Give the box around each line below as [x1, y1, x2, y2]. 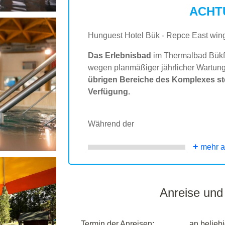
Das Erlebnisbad [88, 51, 151, 60]
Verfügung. [88, 87, 130, 96]
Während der [88, 120, 134, 128]
